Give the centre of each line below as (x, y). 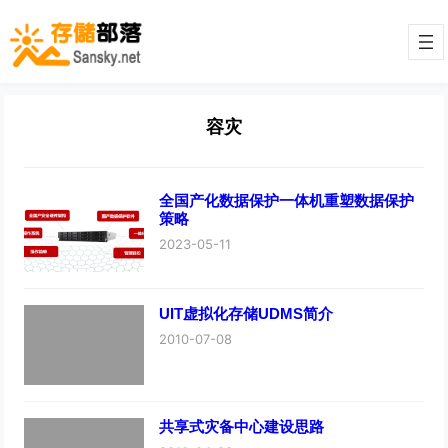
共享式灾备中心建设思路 (242, 426)
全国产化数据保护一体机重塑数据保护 (287, 200)
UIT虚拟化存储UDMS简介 (246, 313)
